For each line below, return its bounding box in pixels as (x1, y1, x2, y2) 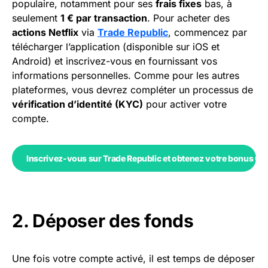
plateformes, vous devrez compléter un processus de (12, 84, 253, 96)
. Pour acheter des (147, 12, 230, 25)
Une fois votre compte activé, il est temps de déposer (12, 252, 255, 265)
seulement (12, 12, 60, 25)
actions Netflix (12, 26, 78, 39)
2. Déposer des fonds (12, 210, 194, 232)
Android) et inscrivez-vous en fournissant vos (12, 55, 217, 68)
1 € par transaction (60, 12, 147, 25)
